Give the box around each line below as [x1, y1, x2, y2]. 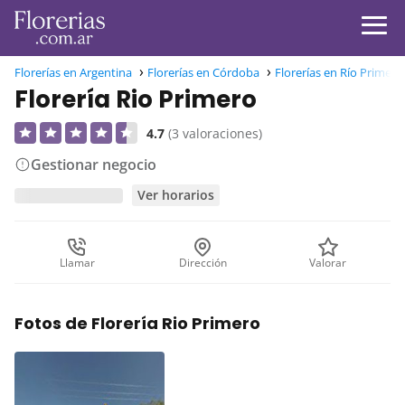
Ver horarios [137, 185, 215, 203]
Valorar [309, 254, 347, 270]
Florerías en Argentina [14, 64, 132, 81]
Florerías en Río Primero [275, 64, 403, 81]
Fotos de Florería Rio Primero [14, 311, 260, 334]
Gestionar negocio [31, 155, 156, 175]
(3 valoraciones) [168, 125, 262, 143]
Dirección [178, 254, 227, 270]
